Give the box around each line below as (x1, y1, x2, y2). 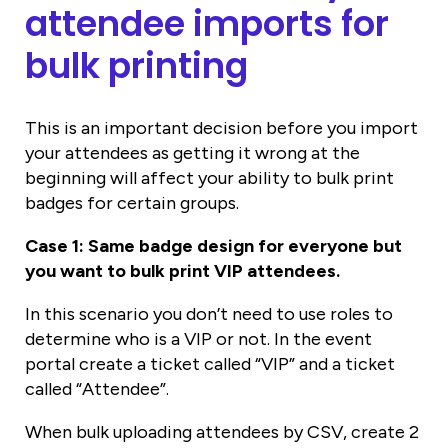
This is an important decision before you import (25, 116, 418, 139)
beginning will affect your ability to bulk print (25, 166, 394, 189)
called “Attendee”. (25, 377, 169, 400)
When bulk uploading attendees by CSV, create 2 (25, 420, 419, 443)
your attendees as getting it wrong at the (25, 141, 360, 164)
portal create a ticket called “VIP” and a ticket (25, 352, 395, 375)
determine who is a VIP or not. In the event (25, 327, 372, 350)
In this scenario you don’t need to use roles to (25, 302, 393, 325)
